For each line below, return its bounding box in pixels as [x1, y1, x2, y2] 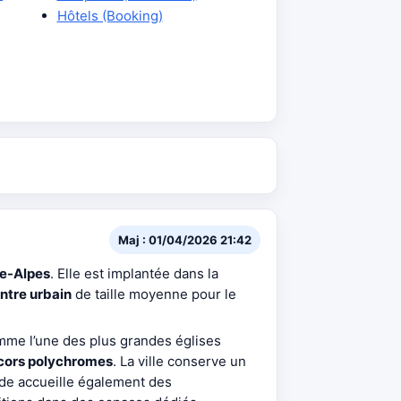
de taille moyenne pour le [72, 286, 236, 303]
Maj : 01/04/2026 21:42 [118, 233, 252, 247]
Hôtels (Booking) [56, 7, 163, 24]
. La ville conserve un [113, 353, 246, 370]
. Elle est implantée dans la [50, 265, 218, 282]
